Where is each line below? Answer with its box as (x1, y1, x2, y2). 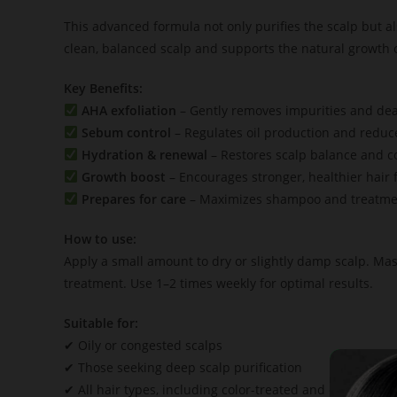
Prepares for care (81, 190, 186, 207)
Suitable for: (64, 314, 138, 331)
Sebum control (81, 123, 171, 141)
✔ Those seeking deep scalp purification (64, 358, 302, 376)
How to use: (64, 230, 136, 247)
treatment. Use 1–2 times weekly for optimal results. (64, 274, 373, 292)
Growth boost (81, 167, 166, 185)
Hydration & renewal (81, 145, 207, 163)
